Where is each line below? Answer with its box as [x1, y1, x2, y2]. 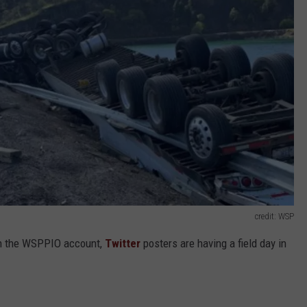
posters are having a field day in [143, 236, 286, 250]
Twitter [105, 236, 143, 250]
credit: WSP [255, 210, 294, 221]
